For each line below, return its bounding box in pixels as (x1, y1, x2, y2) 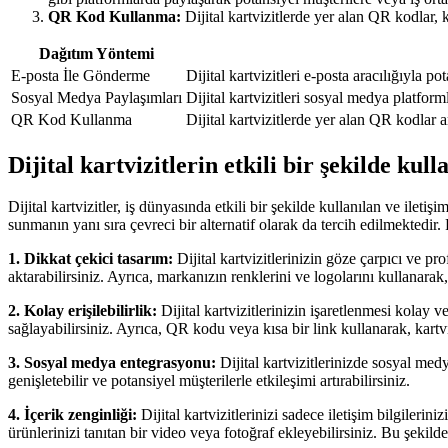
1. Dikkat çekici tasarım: (8, 250, 173, 268)
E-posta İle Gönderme (11, 66, 150, 84)
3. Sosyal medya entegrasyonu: (8, 354, 216, 372)
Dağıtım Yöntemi (39, 44, 154, 62)
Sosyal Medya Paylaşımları (11, 88, 182, 106)
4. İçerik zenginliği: (8, 406, 137, 424)
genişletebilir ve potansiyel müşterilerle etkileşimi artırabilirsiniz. (8, 372, 410, 390)
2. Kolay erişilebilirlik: (8, 302, 157, 320)
